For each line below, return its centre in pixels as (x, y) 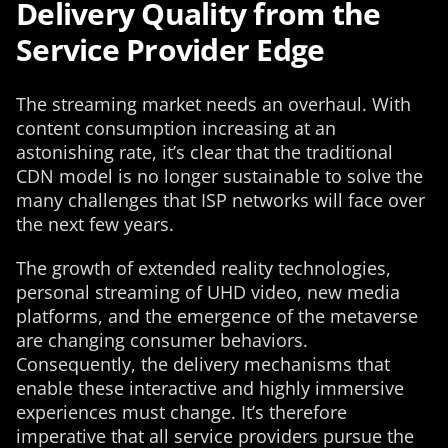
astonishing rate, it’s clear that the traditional (204, 152)
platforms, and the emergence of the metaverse (217, 316)
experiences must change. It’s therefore (181, 412)
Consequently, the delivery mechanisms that (203, 364)
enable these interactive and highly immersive (210, 388)
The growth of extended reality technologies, (203, 268)
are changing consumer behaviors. (162, 340)
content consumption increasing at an (176, 128)
